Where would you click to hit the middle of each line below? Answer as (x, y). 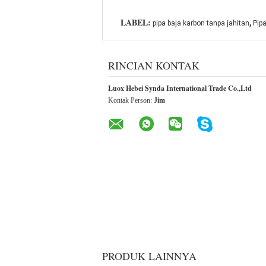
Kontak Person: (131, 100)
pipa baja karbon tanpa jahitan (201, 23)
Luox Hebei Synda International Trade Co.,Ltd (180, 88)
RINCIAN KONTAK (154, 65)
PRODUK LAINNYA (149, 256)
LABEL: (136, 22)
